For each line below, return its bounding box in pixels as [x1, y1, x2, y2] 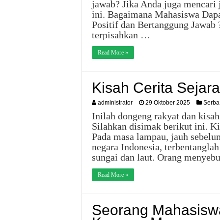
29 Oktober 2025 [145, 99, 190, 106]
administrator [98, 99, 133, 106]
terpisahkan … [92, 29, 150, 40]
